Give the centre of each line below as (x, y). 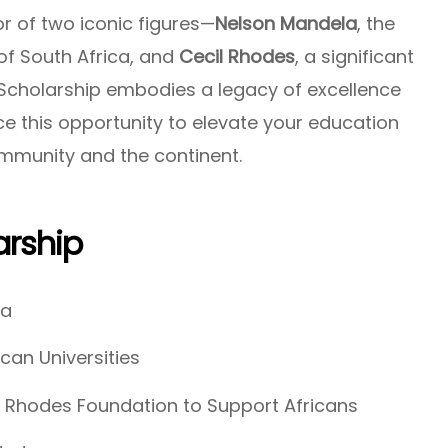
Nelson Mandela (286, 23)
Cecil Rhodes (237, 56)
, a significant (354, 56)
